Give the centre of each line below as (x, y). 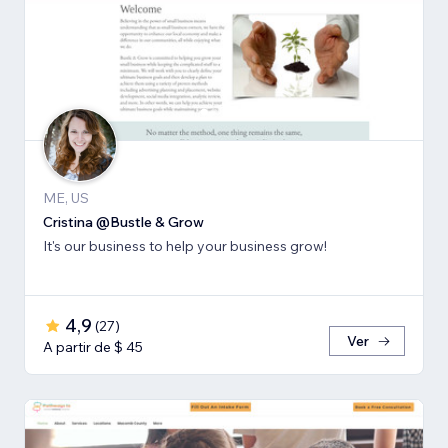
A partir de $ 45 (93, 346)
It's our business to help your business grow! (185, 245)
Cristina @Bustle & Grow (123, 221)
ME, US (66, 197)
